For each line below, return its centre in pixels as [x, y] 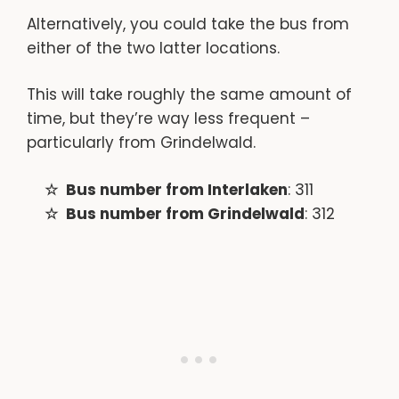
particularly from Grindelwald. [141, 143]
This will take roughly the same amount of [189, 95]
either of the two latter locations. [153, 48]
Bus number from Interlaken [176, 189]
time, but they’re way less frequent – [168, 119]
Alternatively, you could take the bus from [188, 24]
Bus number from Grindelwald [185, 213]
